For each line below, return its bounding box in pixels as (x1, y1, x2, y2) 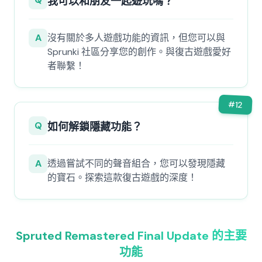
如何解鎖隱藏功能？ (47, 120, 142, 134)
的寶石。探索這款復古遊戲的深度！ (47, 171, 197, 184)
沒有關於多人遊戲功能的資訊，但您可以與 (47, 32, 225, 44)
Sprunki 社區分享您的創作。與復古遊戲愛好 (47, 46, 231, 58)
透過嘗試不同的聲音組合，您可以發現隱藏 (47, 157, 225, 170)
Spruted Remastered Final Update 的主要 (15, 228, 247, 243)
